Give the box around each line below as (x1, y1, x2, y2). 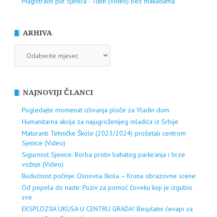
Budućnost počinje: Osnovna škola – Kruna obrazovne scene (22, 171, 196, 181)
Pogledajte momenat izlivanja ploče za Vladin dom (22, 106, 170, 115)
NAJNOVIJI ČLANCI (23, 88, 93, 97)
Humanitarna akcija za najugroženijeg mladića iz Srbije (22, 117, 178, 126)
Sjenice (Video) (22, 139, 65, 148)
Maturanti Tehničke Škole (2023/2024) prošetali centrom (22, 129, 186, 138)
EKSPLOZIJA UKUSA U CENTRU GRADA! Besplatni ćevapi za (22, 204, 193, 214)
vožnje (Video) (22, 160, 63, 169)
